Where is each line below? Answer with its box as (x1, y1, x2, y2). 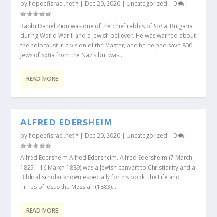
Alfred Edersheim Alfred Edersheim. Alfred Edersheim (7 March (20, 154, 193, 162)
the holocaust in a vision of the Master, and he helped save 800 (20, 41, 193, 49)
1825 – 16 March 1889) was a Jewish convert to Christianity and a (20, 163, 196, 171)
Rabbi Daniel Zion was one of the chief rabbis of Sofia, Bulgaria (20, 22, 193, 30)
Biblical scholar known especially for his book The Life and (20, 173, 180, 181)
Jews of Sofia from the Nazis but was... (20, 51, 124, 59)
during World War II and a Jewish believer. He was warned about (20, 31, 196, 40)
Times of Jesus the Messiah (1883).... (20, 183, 118, 191)
